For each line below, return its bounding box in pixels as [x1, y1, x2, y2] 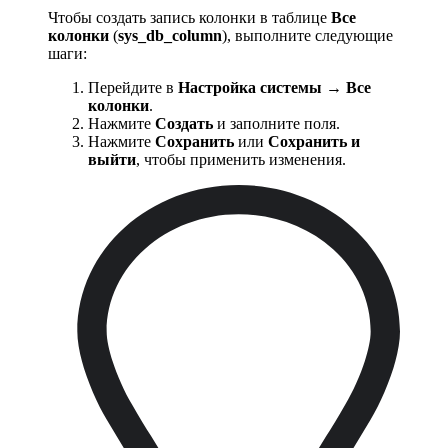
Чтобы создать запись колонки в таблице [48, 9, 331, 27]
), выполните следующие [222, 27, 393, 45]
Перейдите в [88, 79, 178, 97]
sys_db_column [118, 27, 222, 45]
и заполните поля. [213, 115, 340, 133]
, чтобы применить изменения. [136, 151, 346, 169]
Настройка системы [178, 79, 322, 97]
